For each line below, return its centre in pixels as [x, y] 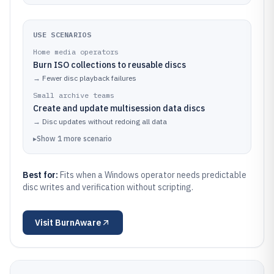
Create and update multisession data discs [119, 108]
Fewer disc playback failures [89, 78]
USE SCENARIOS [62, 35]
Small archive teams [74, 95]
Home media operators [76, 52]
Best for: [41, 175]
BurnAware [78, 223]
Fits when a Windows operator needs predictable [153, 175]
